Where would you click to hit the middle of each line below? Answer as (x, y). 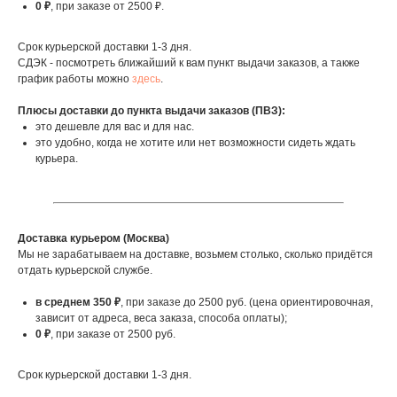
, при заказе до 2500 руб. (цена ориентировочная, (247, 303)
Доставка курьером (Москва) (93, 239)
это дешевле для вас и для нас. (115, 127)
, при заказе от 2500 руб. (113, 335)
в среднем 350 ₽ (78, 303)
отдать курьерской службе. (85, 271)
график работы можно (75, 79)
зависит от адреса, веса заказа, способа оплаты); (161, 319)
